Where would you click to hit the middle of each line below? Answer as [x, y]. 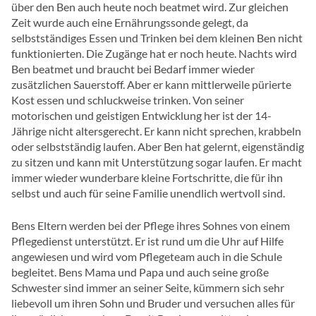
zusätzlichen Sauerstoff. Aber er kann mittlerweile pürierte [151, 85]
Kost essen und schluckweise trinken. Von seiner [128, 100]
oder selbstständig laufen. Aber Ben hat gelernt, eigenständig [158, 147]
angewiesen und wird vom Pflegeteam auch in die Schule [147, 257]
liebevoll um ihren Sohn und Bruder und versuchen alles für [153, 303]
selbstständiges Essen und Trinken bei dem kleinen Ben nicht [157, 38]
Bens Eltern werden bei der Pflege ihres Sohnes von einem [151, 226]
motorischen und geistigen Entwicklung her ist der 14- [141, 116]
